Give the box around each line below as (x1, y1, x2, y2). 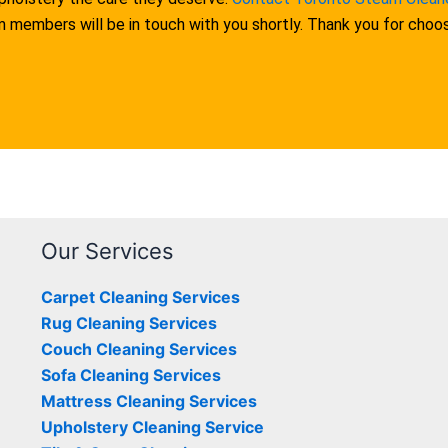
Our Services (40, 238, 174, 264)
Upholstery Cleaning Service (40, 417, 264, 437)
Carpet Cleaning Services (40, 287, 240, 307)
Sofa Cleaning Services (40, 365, 221, 385)
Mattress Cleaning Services (40, 391, 257, 411)
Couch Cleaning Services (40, 339, 237, 359)
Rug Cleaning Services (40, 313, 217, 333)
